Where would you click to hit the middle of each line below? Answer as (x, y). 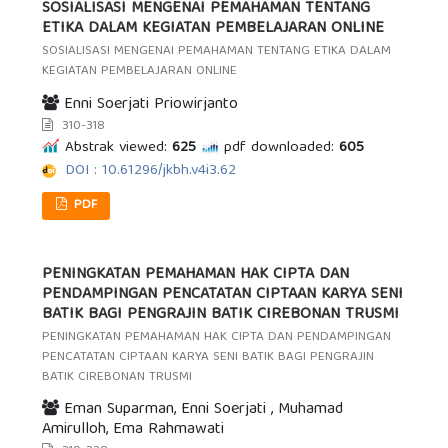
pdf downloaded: (279, 147)
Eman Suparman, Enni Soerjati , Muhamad (201, 410)
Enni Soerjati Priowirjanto (149, 104)
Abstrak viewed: (116, 147)
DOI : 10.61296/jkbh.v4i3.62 (151, 170)
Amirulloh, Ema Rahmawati (133, 430)
